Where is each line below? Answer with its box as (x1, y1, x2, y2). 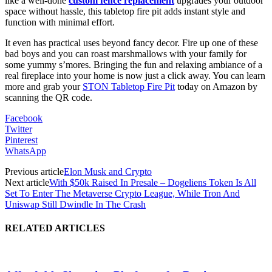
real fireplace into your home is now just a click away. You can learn (5, 70, 265, 81)
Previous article (5, 166, 64, 177)
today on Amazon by (175, 81, 257, 92)
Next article (5, 177, 49, 188)
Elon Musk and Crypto (64, 166, 152, 177)
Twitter (5, 123, 32, 134)
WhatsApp (5, 145, 46, 156)
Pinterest (5, 134, 38, 145)
